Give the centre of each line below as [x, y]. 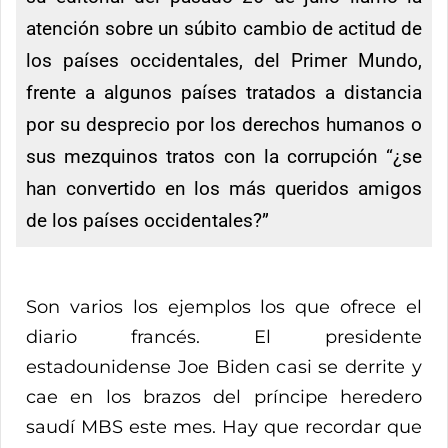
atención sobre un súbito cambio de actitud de [224, 29]
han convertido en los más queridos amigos [224, 189]
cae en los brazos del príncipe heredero [224, 397]
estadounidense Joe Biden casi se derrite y [224, 367]
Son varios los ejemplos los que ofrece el [224, 307]
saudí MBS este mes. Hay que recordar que [224, 427]
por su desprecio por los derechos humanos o [224, 125]
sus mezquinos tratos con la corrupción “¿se [224, 157]
